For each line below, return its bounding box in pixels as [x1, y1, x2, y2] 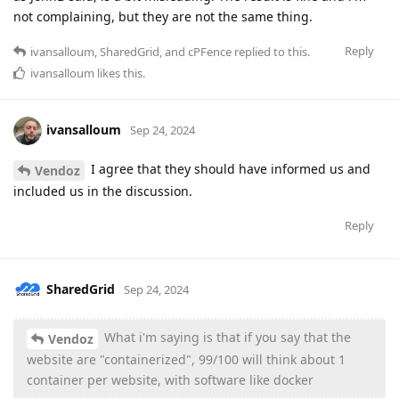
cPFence [188, 44, 232, 61]
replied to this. [232, 44, 310, 61]
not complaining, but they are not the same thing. [13, 8, 313, 26]
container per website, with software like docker [27, 370, 313, 388]
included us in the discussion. [13, 182, 192, 199]
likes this [94, 65, 142, 82]
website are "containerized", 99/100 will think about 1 [27, 350, 346, 368]
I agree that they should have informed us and [87, 160, 370, 178]
